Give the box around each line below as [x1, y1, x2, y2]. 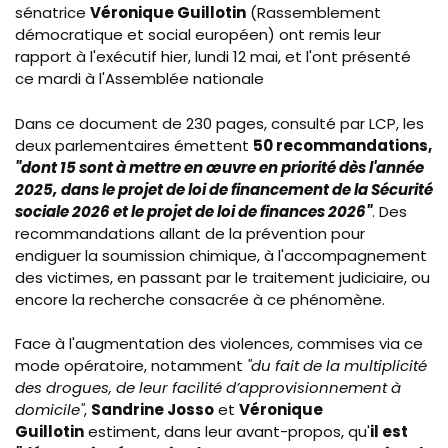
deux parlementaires [15, 134, 174, 156]
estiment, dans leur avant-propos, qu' [84, 421, 370, 443]
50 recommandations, [253, 134, 432, 156]
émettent [174, 134, 253, 156]
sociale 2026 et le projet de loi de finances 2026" [15, 200, 372, 222]
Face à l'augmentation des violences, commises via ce [15, 333, 423, 355]
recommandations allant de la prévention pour [15, 222, 365, 244]
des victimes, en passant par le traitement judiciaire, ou [15, 266, 430, 288]
